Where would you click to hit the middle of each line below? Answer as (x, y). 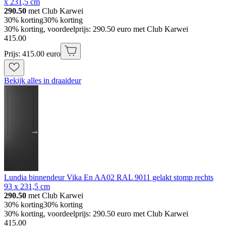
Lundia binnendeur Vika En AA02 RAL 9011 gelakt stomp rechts (109, 177)
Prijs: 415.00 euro (32, 53)
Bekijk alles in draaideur (43, 80)
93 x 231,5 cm (27, 186)
